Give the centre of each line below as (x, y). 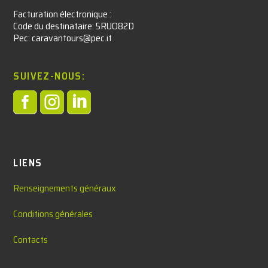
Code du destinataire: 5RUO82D (74, 26)
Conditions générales (53, 214)
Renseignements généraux (65, 188)
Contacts (31, 239)
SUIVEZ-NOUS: (49, 76)
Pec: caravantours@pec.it (63, 38)
